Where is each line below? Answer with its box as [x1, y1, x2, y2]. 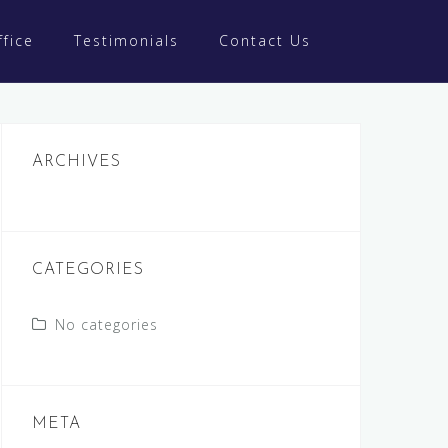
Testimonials [74, 31, 179, 50]
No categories [55, 315, 158, 335]
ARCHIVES [32, 154, 121, 171]
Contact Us [219, 31, 311, 50]
